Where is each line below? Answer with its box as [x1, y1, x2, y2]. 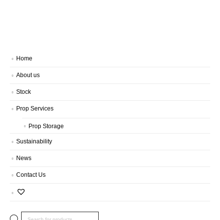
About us [16, 71, 40, 78]
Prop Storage [28, 122, 64, 129]
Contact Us [16, 171, 46, 178]
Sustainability [16, 138, 52, 145]
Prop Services [16, 105, 54, 111]
